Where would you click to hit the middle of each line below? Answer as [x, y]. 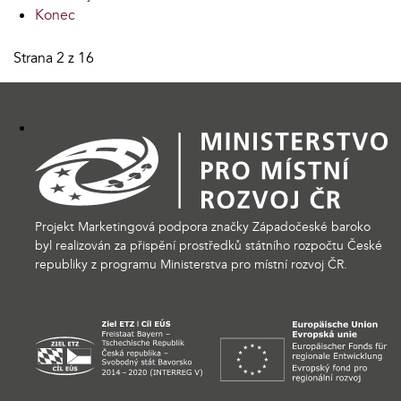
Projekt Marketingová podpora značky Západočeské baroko [203, 226]
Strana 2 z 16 [54, 58]
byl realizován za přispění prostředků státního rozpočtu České [209, 245]
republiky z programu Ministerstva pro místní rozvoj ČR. [191, 264]
